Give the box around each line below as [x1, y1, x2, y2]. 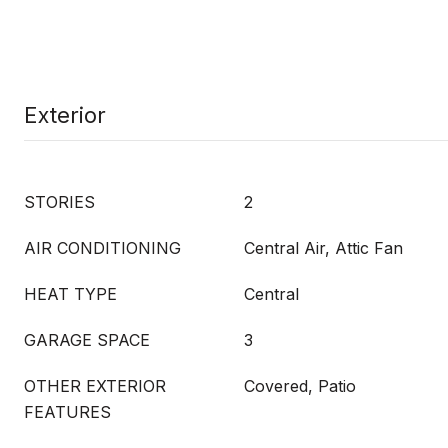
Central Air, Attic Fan [244, 238, 403, 258]
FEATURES [24, 402, 111, 422]
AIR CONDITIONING [24, 238, 181, 258]
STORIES [24, 192, 95, 212]
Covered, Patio [244, 376, 356, 396]
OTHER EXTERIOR [24, 376, 166, 396]
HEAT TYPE [24, 284, 117, 304]
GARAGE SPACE [24, 330, 150, 350]
